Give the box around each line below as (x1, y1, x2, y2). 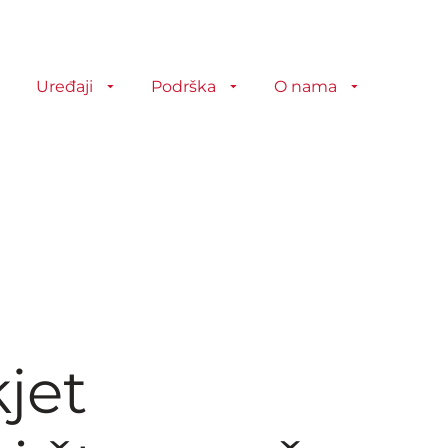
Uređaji (36, 77, 93, 96)
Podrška (151, 77, 216, 96)
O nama (274, 77, 337, 96)
